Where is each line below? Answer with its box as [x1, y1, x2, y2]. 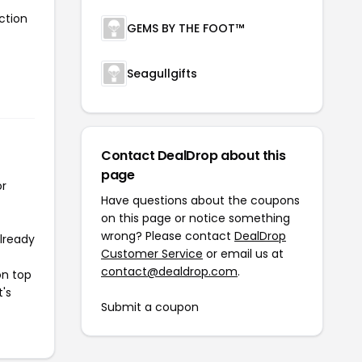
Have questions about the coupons [101, 192, 300, 208]
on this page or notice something [101, 209, 290, 226]
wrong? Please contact [101, 227, 234, 244]
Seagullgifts [127, 65, 197, 82]
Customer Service [101, 245, 203, 262]
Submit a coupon [101, 298, 199, 315]
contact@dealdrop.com [101, 263, 238, 280]
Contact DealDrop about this [101, 145, 286, 165]
